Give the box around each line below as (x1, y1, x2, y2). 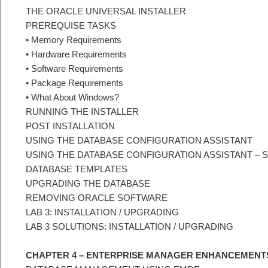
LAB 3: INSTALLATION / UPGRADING (26, 207, 179, 218)
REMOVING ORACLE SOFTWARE (26, 193, 167, 203)
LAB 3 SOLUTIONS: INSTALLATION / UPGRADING (26, 221, 233, 232)
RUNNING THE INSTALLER (26, 106, 139, 117)
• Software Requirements (26, 63, 123, 74)
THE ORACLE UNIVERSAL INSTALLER (26, 6, 186, 17)
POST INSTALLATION (26, 121, 115, 132)
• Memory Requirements (26, 35, 121, 45)
